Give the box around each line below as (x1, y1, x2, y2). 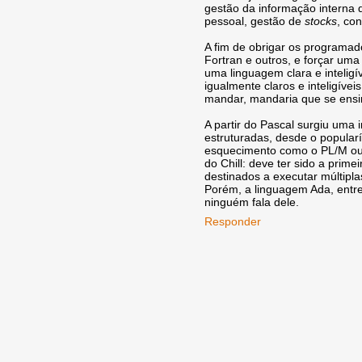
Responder (204, 214, 261, 228)
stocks (305, 14, 337, 27)
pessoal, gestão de (204, 14, 305, 27)
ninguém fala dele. (204, 195, 299, 208)
